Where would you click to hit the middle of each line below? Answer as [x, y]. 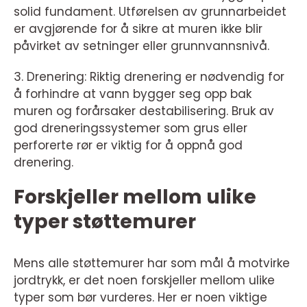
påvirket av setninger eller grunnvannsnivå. [142, 46]
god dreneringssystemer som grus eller [131, 128]
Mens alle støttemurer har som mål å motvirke [152, 263]
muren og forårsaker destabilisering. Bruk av [144, 111]
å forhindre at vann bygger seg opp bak [133, 94]
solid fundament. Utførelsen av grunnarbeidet [150, 12]
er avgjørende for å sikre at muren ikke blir [138, 29]
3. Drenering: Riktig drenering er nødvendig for [149, 77]
